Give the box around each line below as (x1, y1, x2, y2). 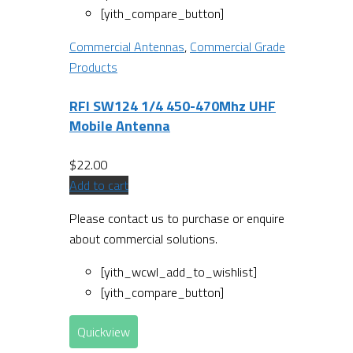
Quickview (77, 322, 130, 342)
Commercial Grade (190, 37, 285, 57)
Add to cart (69, 176, 128, 195)
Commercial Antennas (69, 37, 184, 57)
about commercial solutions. (69, 229, 217, 249)
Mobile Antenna (69, 115, 170, 137)
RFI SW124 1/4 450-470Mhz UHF (69, 95, 276, 117)
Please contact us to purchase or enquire (69, 209, 284, 229)
